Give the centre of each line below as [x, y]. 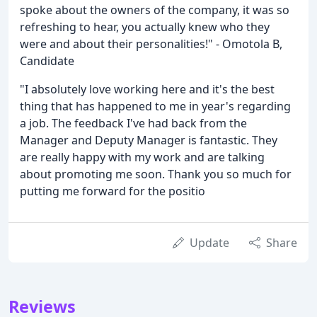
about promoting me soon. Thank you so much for [156, 174]
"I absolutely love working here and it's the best [147, 89]
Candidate [47, 60]
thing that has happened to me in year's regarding [155, 106]
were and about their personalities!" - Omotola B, [151, 44]
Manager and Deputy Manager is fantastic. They [149, 140]
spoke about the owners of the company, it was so [155, 10]
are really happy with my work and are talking [142, 157]
